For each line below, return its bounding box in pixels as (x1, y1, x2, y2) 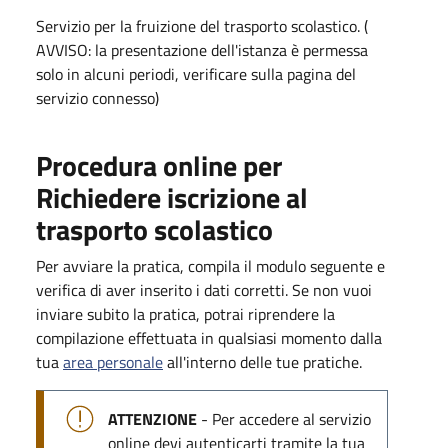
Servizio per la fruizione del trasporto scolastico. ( (36, 14, 368, 38)
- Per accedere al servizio (197, 407, 371, 431)
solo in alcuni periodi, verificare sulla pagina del (36, 62, 356, 86)
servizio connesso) (36, 86, 159, 110)
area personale (63, 350, 163, 374)
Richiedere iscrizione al (36, 176, 308, 219)
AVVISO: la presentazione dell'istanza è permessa (36, 38, 368, 62)
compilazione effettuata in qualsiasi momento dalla (36, 326, 382, 350)
